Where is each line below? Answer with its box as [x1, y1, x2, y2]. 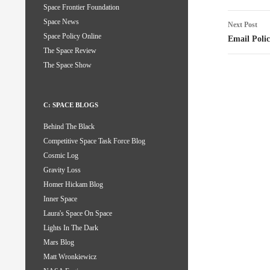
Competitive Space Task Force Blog [43, 137, 145, 146]
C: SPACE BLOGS [43, 101, 98, 109]
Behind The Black [43, 122, 95, 131]
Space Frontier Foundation [43, 3, 119, 12]
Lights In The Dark [43, 224, 98, 233]
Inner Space [43, 195, 77, 204]
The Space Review [43, 46, 96, 55]
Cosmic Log [43, 151, 78, 160]
